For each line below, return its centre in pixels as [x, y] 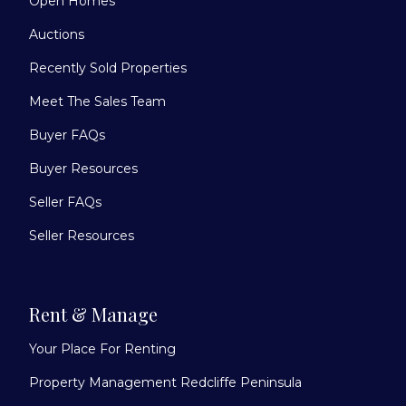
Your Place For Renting [102, 348]
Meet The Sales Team [97, 101]
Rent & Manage [93, 314]
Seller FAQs [65, 202]
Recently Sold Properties [108, 68]
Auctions [57, 34]
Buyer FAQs [67, 135]
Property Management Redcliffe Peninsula [165, 382]
